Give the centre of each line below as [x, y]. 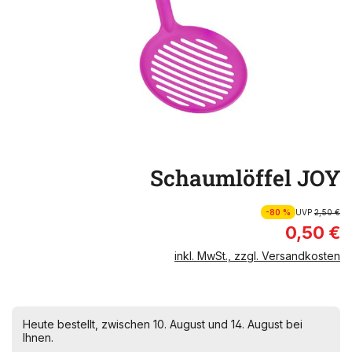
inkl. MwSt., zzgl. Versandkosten [257, 256]
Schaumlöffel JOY [245, 178]
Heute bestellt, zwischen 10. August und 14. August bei [163, 324]
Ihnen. [38, 337]
